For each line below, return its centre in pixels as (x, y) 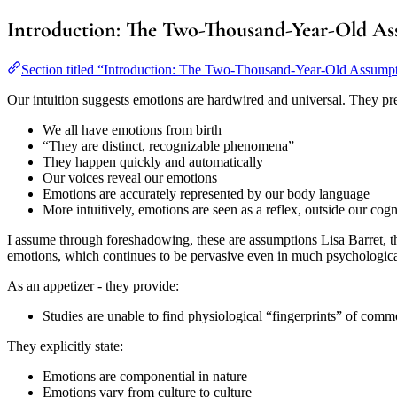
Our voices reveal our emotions (130, 178)
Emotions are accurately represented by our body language (206, 194)
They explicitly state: (65, 346)
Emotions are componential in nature (145, 377)
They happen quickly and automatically (153, 162)
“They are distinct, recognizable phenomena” (168, 146)
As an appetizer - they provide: (93, 286)
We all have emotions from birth (132, 130)
